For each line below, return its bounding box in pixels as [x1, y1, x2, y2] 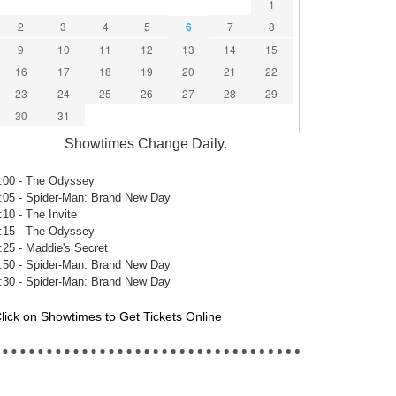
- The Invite [14, 208, 77, 221]
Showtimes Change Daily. [65, 136, 228, 151]
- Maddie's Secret [14, 241, 108, 255]
